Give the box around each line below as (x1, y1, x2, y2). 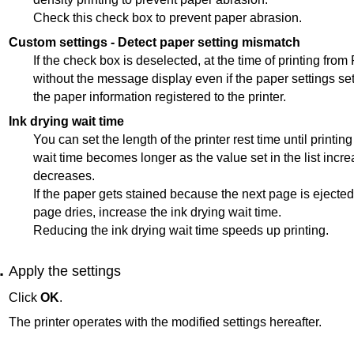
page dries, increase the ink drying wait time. (33, 205, 282, 219)
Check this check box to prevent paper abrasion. (33, 10, 303, 24)
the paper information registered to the (33, 89, 249, 104)
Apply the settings (9, 262, 121, 279)
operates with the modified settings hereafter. (70, 314, 322, 329)
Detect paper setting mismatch (118, 35, 300, 49)
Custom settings (9, 35, 107, 49)
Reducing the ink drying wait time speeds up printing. (33, 223, 330, 237)
